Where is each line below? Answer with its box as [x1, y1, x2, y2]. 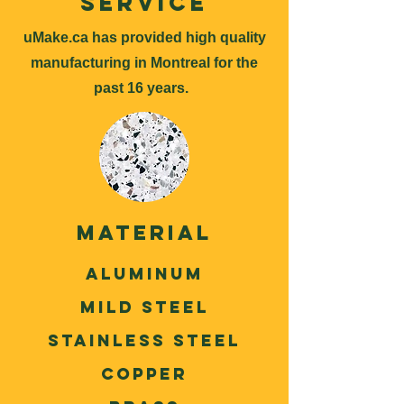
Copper [101, 363, 188, 384]
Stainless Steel [48, 330, 241, 351]
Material [77, 220, 212, 245]
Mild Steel [79, 297, 209, 317]
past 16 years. [93, 80, 196, 96]
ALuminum [85, 263, 204, 284]
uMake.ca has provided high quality [23, 30, 266, 45]
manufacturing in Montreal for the [31, 55, 258, 70]
